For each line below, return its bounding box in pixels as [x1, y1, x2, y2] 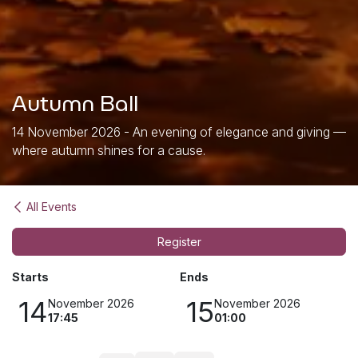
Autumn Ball [12, 86, 138, 121]
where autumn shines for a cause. [12, 142, 205, 158]
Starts [12, 269, 49, 284]
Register [157, 234, 201, 249]
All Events [26, 199, 77, 213]
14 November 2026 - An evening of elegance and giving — [12, 124, 346, 140]
